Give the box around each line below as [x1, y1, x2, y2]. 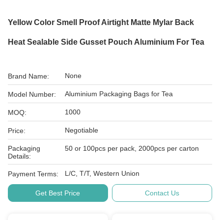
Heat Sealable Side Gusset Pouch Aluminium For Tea [8, 38, 204, 46]
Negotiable [65, 126, 98, 134]
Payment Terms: [8, 170, 58, 178]
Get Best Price [35, 189, 81, 197]
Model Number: [8, 90, 56, 98]
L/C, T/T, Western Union [65, 169, 139, 177]
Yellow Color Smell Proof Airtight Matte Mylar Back [8, 18, 194, 27]
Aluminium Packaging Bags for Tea [65, 90, 173, 98]
